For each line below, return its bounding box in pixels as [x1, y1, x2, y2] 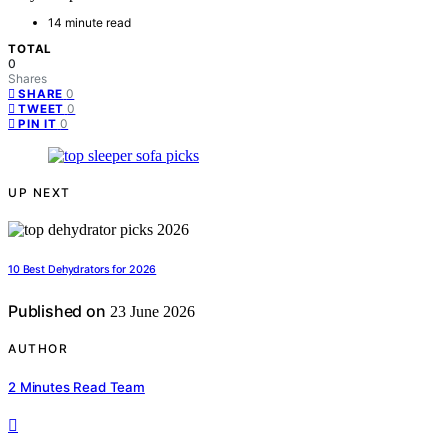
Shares [8, 71, 47, 87]
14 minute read [48, 15, 131, 31]
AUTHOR [8, 341, 68, 357]
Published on [8, 301, 106, 322]
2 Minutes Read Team [8, 378, 145, 395]
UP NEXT [8, 185, 71, 201]
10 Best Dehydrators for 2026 [8, 263, 157, 277]
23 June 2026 [105, 303, 195, 321]
